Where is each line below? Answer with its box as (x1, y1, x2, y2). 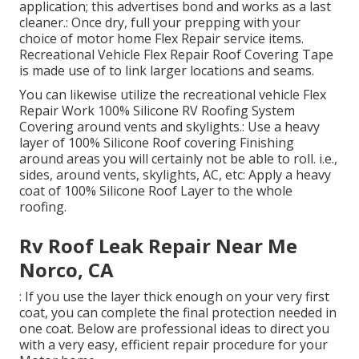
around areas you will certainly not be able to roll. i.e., (19, 150, 337, 168)
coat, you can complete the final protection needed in (19, 304, 337, 322)
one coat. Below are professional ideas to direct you (19, 320, 329, 338)
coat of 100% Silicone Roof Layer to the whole (19, 182, 292, 200)
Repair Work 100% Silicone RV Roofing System (19, 102, 295, 120)
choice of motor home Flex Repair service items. (19, 30, 304, 48)
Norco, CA (19, 256, 114, 284)
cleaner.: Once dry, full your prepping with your (19, 14, 301, 32)
